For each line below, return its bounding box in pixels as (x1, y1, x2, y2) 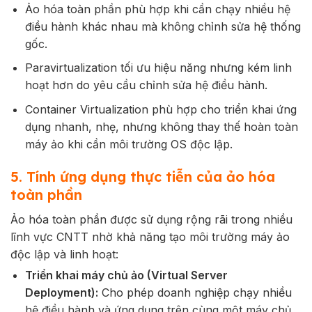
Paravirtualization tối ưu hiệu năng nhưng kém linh (24, 61, 292, 75)
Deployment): (24, 285, 98, 299)
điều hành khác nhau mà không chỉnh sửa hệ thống (24, 19, 301, 33)
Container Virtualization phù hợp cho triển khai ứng (24, 102, 297, 116)
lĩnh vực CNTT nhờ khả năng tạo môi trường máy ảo (10, 229, 290, 244)
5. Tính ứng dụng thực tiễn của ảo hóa (10, 167, 275, 185)
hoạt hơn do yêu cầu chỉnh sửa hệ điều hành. (24, 78, 267, 93)
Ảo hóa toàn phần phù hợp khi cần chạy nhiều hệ (24, 1, 290, 16)
